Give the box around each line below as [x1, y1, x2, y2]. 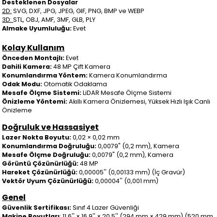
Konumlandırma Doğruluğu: [2, 141, 98, 150]
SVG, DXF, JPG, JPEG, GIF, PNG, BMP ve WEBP [12, 6, 145, 15]
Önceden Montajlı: [2, 53, 66, 62]
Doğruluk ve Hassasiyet [2, 121, 99, 133]
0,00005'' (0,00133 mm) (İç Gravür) [77, 168, 186, 176]
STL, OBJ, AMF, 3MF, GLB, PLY [13, 15, 96, 24]
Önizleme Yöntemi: [2, 97, 69, 106]
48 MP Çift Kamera [53, 62, 111, 71]
